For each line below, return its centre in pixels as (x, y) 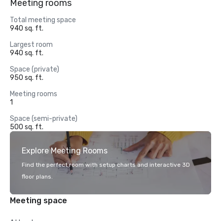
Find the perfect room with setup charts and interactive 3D (106, 165)
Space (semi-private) (44, 119)
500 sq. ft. (27, 127)
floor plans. (37, 177)
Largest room (31, 45)
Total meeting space (43, 20)
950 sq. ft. (27, 78)
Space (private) (35, 69)
